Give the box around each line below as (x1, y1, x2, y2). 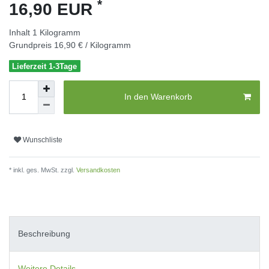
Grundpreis (9, 40, 54, 50)
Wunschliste (23, 136, 62, 145)
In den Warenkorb (124, 92, 192, 102)
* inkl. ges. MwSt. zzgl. (9, 166, 74, 174)
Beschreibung (18, 229, 70, 239)
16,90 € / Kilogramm (54, 40, 131, 50)
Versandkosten (74, 166, 120, 174)
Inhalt (9, 27, 32, 37)
